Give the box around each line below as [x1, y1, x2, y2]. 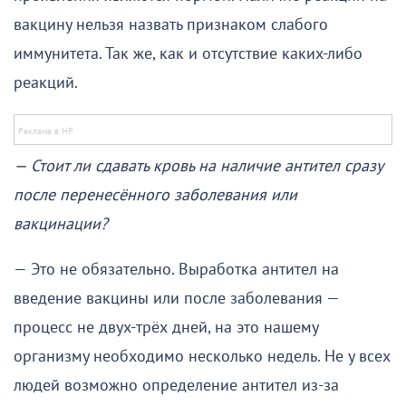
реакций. [14, 73, 78, 93]
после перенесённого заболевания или [14, 186, 297, 206]
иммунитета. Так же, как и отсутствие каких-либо [14, 44, 362, 64]
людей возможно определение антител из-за [14, 376, 339, 396]
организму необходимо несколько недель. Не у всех [14, 347, 391, 367]
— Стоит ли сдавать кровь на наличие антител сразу [14, 157, 382, 177]
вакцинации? [14, 215, 108, 235]
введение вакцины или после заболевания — [14, 289, 339, 309]
